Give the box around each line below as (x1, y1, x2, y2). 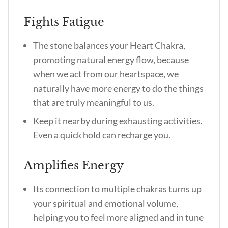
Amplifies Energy (21, 159, 124, 173)
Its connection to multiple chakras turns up (33, 183, 202, 194)
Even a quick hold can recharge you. (33, 129, 170, 140)
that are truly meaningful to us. (33, 97, 156, 108)
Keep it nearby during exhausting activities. (33, 115, 203, 126)
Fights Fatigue (21, 15, 104, 29)
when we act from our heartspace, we (33, 68, 179, 79)
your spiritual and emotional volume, (33, 197, 178, 209)
